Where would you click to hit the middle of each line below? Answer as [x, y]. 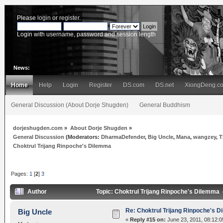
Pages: [20, 173]
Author [37, 192]
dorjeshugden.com [38, 128]
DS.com [134, 85]
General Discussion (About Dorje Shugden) [70, 105]
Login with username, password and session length [86, 34]
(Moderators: [83, 137]
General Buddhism [165, 105]
